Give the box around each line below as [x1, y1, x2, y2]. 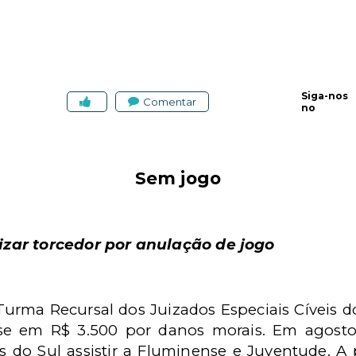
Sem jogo [134, 168, 222, 188]
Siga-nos [301, 90, 348, 102]
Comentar [143, 95, 196, 108]
